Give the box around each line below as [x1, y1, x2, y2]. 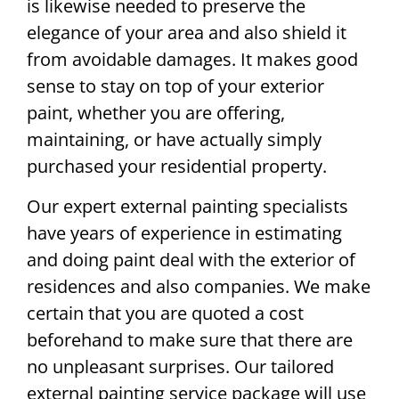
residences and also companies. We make [27, 273, 370, 298]
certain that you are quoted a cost [27, 300, 304, 325]
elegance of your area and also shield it [27, 20, 346, 45]
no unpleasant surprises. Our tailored [27, 354, 334, 379]
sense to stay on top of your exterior [27, 74, 324, 99]
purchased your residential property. [27, 154, 327, 179]
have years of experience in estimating [27, 220, 342, 245]
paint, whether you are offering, [27, 101, 285, 126]
